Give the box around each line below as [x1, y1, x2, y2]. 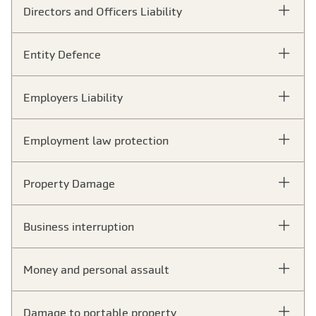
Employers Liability [23, 91, 123, 104]
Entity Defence [23, 48, 101, 61]
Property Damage [23, 177, 115, 190]
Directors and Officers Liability [23, 5, 182, 18]
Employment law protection [23, 134, 169, 147]
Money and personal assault [23, 263, 169, 276]
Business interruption [23, 220, 134, 233]
